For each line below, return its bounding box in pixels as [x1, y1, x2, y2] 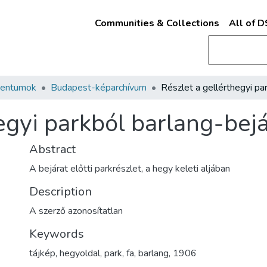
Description [29, 184, 92, 200]
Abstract [29, 141, 76, 157]
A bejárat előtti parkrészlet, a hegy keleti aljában [29, 162, 230, 175]
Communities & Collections [94, 17, 219, 30]
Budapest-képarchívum [51, 81, 147, 94]
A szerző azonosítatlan [29, 204, 123, 218]
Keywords [29, 226, 84, 242]
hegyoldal [60, 247, 100, 260]
